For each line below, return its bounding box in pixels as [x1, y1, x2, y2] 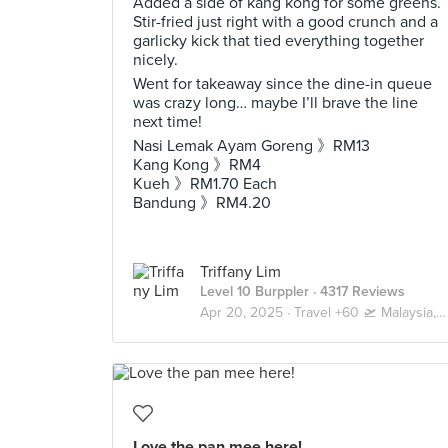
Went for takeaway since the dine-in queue [133, 74, 432, 94]
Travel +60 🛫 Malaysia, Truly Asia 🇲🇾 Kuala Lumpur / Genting [294, 304, 436, 321]
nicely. [133, 50, 178, 70]
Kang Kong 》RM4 [133, 155, 261, 175]
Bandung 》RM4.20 [133, 193, 271, 213]
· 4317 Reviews [309, 283, 405, 300]
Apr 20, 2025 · [200, 304, 294, 321]
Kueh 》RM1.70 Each [133, 174, 277, 194]
